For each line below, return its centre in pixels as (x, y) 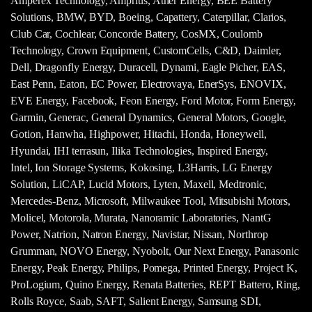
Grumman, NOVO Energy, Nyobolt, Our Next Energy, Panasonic (155, 251)
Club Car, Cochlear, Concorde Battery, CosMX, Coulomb (136, 33)
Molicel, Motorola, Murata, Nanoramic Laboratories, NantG (141, 217)
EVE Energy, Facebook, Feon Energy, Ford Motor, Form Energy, (154, 100)
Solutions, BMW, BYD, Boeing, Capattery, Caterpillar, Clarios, (149, 17)
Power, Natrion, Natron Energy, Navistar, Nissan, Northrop (139, 234)
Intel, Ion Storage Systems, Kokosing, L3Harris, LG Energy (141, 167)
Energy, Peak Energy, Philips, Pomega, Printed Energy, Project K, (154, 267)
